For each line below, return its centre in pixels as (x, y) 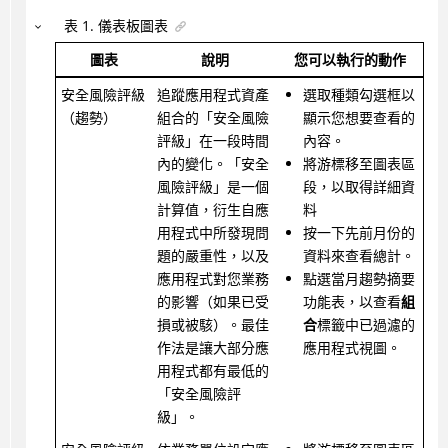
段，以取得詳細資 (358, 187)
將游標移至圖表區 (358, 164)
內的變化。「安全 (212, 164)
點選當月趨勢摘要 (358, 279)
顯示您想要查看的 (358, 118)
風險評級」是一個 (212, 187)
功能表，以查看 (351, 302)
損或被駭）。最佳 (212, 325)
